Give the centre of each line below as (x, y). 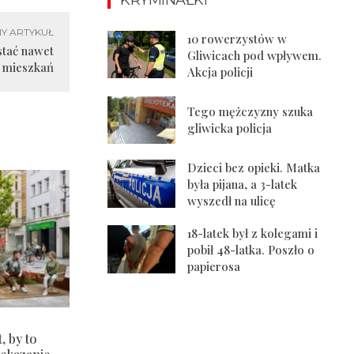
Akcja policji (220, 72)
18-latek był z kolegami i (253, 233)
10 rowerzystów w (237, 38)
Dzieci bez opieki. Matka (254, 168)
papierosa (214, 267)
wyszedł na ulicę (232, 201)
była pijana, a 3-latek (243, 185)
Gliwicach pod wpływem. (255, 55)
